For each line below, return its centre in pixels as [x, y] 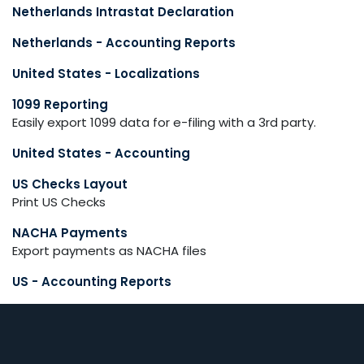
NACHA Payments [70, 233]
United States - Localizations [106, 74]
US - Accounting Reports [92, 282]
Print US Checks [59, 202]
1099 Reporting [60, 104]
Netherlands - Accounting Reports [124, 43]
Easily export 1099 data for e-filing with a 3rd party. [164, 122]
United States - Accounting [101, 153]
